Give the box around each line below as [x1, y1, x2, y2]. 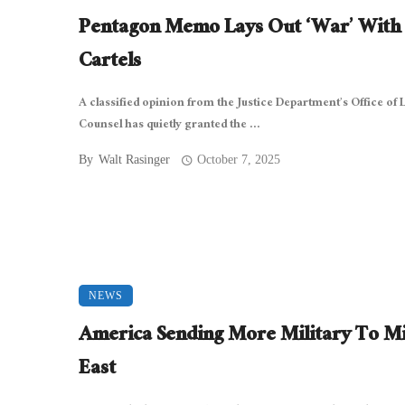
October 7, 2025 [197, 153, 281, 167]
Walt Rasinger [99, 153, 170, 167]
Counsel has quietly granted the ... [79, 114, 260, 138]
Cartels [79, 43, 141, 83]
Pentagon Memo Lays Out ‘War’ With [79, 10, 401, 50]
